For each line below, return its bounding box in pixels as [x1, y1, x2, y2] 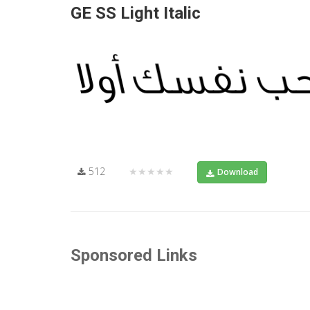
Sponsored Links [71, 245, 197, 265]
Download [217, 165, 258, 178]
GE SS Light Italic [71, 3, 201, 24]
